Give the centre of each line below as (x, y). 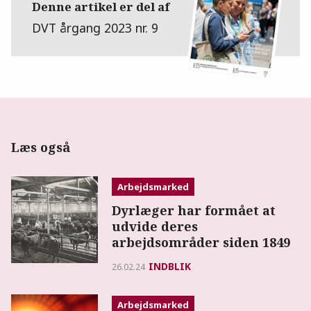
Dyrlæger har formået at (194, 210)
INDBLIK (170, 266)
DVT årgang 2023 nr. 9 (95, 27)
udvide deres (155, 226)
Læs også (41, 147)
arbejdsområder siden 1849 (201, 242)
